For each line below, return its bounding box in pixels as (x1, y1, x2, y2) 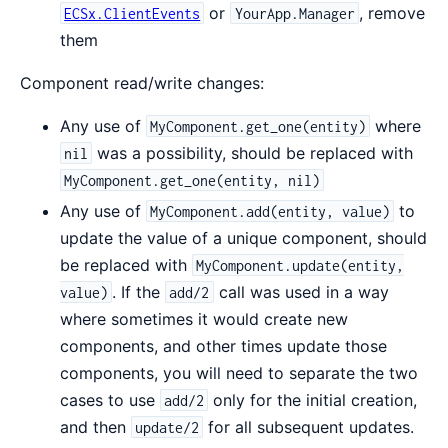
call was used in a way (213, 281, 389, 302)
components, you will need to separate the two (60, 362, 418, 383)
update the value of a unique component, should (60, 227, 427, 248)
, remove (358, 2, 425, 23)
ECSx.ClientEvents (64, 4, 201, 22)
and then (60, 416, 131, 437)
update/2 (135, 418, 200, 436)
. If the (112, 281, 166, 302)
